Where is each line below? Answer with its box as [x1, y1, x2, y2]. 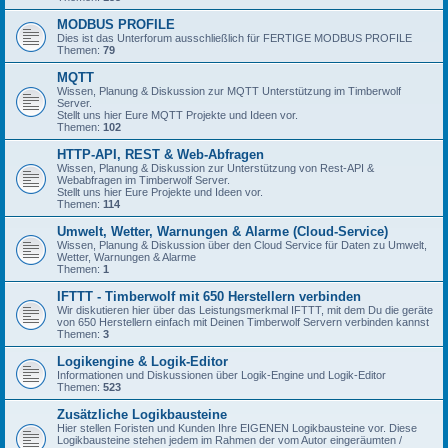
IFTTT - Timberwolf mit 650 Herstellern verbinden [57, 289, 361, 305]
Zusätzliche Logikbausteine [57, 407, 227, 423]
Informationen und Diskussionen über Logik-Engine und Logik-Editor [57, 369, 386, 382]
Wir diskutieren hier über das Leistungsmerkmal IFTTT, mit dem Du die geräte [57, 304, 433, 317]
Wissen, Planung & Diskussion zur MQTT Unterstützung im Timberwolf [57, 85, 401, 98]
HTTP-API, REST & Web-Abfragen [57, 147, 264, 163]
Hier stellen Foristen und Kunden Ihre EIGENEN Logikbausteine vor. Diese [57, 422, 417, 435]
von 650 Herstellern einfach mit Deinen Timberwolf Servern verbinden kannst [57, 316, 429, 329]
